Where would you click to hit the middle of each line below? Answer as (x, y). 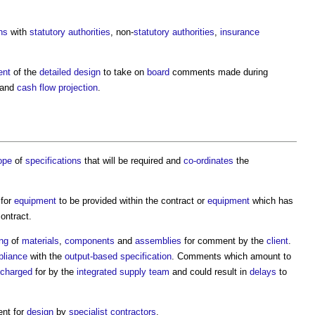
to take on (124, 72)
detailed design (70, 72)
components (90, 240)
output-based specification (118, 256)
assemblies (158, 240)
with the (46, 256)
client (277, 240)
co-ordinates (208, 160)
